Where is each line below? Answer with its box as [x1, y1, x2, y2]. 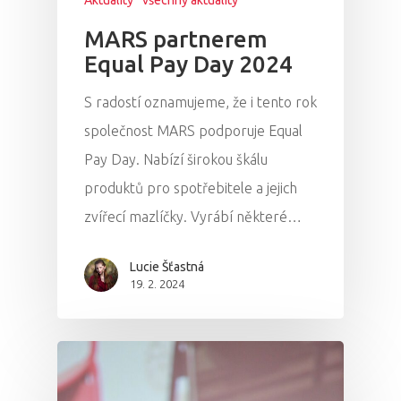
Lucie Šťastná [130, 259, 204, 274]
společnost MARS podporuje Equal [84, 122, 303, 139]
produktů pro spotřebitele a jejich [84, 179, 297, 196]
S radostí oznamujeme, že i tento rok [84, 93, 317, 110]
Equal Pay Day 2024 [84, 50, 293, 77]
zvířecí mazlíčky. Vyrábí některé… [84, 208, 302, 225]
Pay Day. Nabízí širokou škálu [84, 150, 268, 167]
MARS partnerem [84, 25, 268, 52]
